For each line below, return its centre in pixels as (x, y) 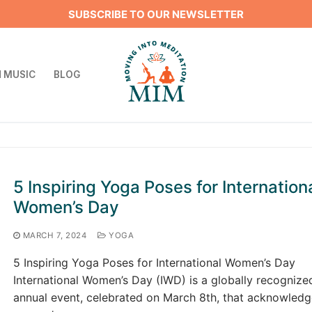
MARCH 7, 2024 (55, 236)
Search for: (251, 133)
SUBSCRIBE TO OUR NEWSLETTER (156, 14)
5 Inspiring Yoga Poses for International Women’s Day (154, 263)
